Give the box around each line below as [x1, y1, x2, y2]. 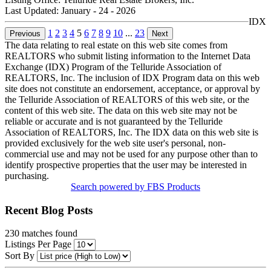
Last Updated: [5, 5, 61, 16]
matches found [22, 228, 77, 239]
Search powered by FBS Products [71, 181, 200, 192]
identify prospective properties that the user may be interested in [5, 159, 247, 170]
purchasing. [5, 170, 49, 181]
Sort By [5, 250, 34, 261]
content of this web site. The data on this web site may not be [5, 105, 237, 116]
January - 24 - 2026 [61, 5, 135, 16]
